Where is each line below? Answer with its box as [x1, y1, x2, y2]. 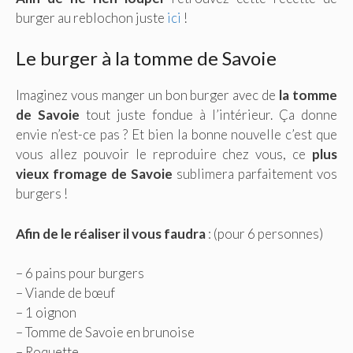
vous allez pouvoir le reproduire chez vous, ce [16, 146, 312, 163]
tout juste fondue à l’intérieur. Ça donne [80, 106, 337, 124]
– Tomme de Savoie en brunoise [16, 324, 195, 341]
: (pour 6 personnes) [206, 225, 323, 242]
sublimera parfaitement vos [173, 165, 337, 183]
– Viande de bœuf [16, 284, 115, 302]
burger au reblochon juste [16, 9, 167, 26]
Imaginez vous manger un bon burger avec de [16, 87, 280, 104]
